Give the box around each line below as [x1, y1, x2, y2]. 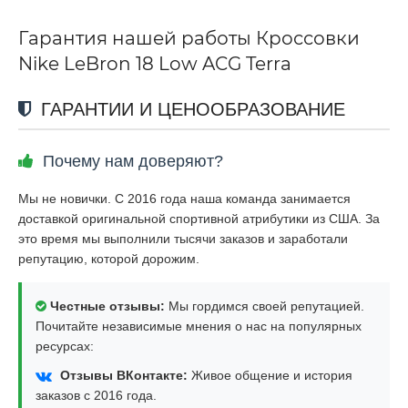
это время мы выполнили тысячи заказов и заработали [18, 230, 348, 246]
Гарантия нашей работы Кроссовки [18, 26, 360, 49]
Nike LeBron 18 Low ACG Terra [18, 52, 291, 75]
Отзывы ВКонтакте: [60, 367, 188, 382]
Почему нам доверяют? [38, 151, 223, 170]
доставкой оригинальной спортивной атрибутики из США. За [18, 210, 380, 226]
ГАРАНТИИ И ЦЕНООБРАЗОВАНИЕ [36, 98, 345, 119]
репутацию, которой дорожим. [18, 250, 199, 266]
